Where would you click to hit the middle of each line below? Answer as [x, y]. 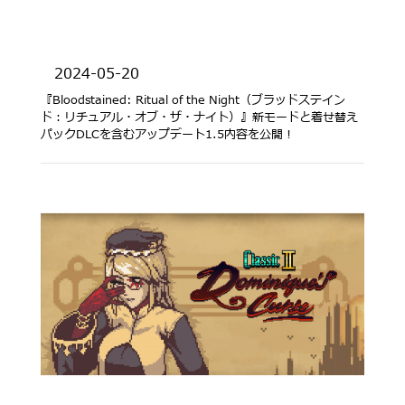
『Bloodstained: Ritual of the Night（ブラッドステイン [193, 100]
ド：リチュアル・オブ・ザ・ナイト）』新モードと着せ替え [199, 117]
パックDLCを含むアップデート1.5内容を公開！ [168, 134]
